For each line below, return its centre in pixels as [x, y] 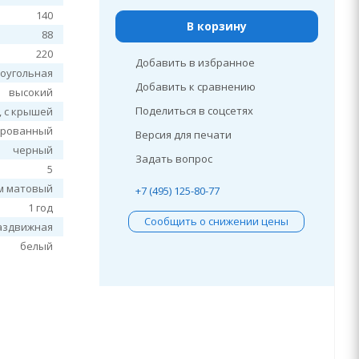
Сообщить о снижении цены [217, 221]
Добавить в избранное [195, 63]
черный [33, 150]
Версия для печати [183, 135]
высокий [31, 92]
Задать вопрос [173, 159]
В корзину [216, 26]
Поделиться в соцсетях [194, 111]
